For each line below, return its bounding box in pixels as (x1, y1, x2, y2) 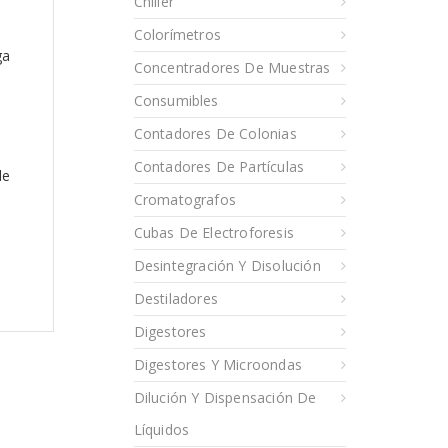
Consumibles (133, 90, 219, 110)
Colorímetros (133, 24, 221, 44)
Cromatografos (133, 189, 237, 209)
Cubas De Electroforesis (133, 222, 295, 242)
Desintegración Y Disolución (133, 255, 321, 275)
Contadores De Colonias (133, 123, 297, 143)
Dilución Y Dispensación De (133, 387, 317, 407)
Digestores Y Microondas (133, 354, 303, 374)
